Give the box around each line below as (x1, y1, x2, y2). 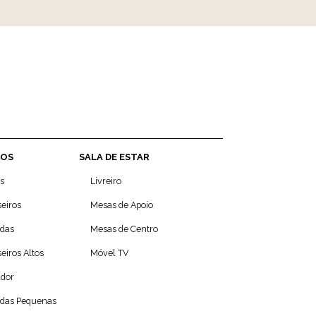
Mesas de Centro (90, 224, 158, 235)
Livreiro (90, 176, 121, 187)
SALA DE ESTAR (78, 152, 150, 163)
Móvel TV (90, 248, 129, 259)
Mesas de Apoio (90, 200, 153, 211)
